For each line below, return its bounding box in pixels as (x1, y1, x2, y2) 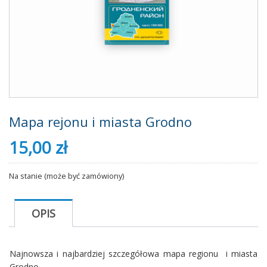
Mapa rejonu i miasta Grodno (9, 113, 192, 131)
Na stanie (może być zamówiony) (9, 170, 124, 182)
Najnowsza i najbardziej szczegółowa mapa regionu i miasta (10, 247, 257, 259)
